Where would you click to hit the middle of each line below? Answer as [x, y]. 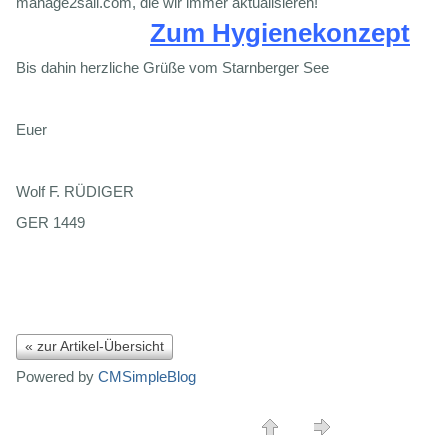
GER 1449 [50, 222]
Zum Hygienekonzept [280, 32]
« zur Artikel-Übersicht [94, 345]
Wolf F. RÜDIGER [75, 191]
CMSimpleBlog [147, 376]
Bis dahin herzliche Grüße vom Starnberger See [172, 67]
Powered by [57, 376]
